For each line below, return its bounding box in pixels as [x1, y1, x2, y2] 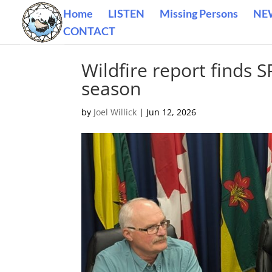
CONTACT [63, 24, 115, 38]
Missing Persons [160, 7, 238, 20]
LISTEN [108, 7, 144, 20]
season [81, 76, 146, 101]
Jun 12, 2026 [146, 106, 197, 118]
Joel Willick [93, 106, 137, 118]
